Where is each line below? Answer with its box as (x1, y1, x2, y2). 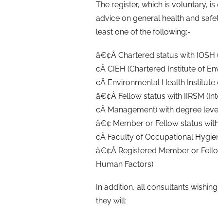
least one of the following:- (96, 27, 191, 37)
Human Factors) (96, 159, 153, 169)
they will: (96, 196, 127, 205)
